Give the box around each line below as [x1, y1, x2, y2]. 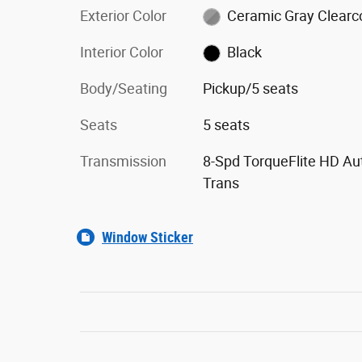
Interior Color [80, 43, 163, 61]
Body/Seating [80, 79, 167, 97]
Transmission [80, 152, 166, 170]
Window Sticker [102, 228, 193, 246]
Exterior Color [80, 6, 166, 24]
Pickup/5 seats [202, 79, 298, 97]
